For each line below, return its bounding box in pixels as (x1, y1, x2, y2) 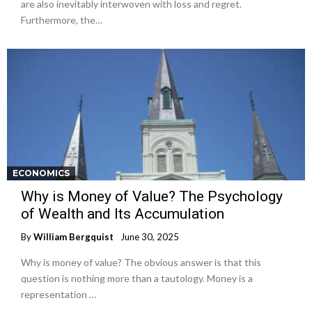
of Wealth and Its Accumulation (21, 205, 224, 222)
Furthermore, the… (21, 13, 102, 26)
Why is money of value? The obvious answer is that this (21, 256, 261, 268)
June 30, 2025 (120, 231, 179, 242)
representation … (21, 288, 96, 300)
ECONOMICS (13, 167, 70, 178)
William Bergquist (33, 231, 114, 242)
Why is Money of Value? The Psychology (21, 187, 283, 205)
